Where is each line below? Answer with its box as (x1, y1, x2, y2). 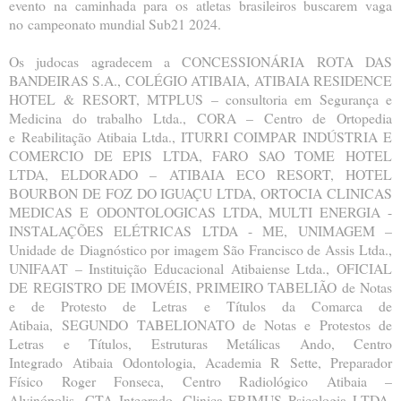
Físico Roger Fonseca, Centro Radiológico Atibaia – (9, 371, 392, 390)
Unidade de (9, 239, 80, 259)
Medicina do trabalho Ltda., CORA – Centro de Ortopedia (9, 107, 392, 127)
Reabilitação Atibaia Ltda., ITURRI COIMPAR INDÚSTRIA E (21, 126, 392, 146)
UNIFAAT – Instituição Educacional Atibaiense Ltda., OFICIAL (9, 258, 392, 277)
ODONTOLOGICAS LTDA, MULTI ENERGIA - (96, 201, 393, 221)
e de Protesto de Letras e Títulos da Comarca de (9, 295, 392, 315)
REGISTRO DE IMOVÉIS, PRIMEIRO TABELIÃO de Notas (33, 277, 393, 296)
